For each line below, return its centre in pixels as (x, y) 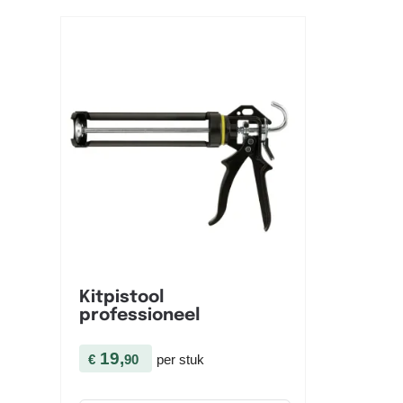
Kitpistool (121, 298)
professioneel (139, 316)
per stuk (180, 360)
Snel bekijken (193, 280)
